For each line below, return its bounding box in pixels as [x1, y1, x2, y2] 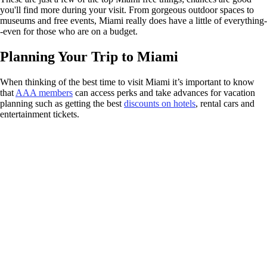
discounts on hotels [124, 98, 195, 108]
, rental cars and [195, 98, 254, 108]
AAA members [15, 87, 73, 98]
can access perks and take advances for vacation [73, 87, 255, 98]
